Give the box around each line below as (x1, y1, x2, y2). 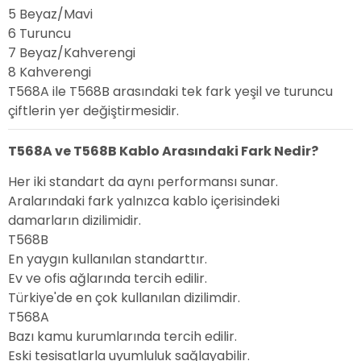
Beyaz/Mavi (19, 5, 93, 24)
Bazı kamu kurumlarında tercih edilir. (8, 327, 237, 346)
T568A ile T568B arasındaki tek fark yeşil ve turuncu (8, 82, 333, 102)
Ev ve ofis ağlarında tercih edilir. (8, 269, 207, 288)
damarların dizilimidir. (8, 211, 141, 230)
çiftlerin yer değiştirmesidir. (8, 102, 179, 121)
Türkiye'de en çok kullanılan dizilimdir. (8, 288, 240, 308)
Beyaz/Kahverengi (19, 44, 135, 63)
